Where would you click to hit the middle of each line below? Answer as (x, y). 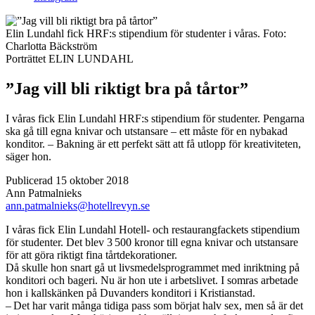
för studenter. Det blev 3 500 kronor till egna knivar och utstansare (152, 242)
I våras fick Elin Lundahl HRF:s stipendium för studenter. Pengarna (155, 118)
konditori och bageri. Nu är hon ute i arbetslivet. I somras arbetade (152, 280)
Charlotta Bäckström (51, 46)
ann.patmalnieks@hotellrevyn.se (78, 205)
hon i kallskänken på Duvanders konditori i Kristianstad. (130, 292)
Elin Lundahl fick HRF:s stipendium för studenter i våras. (134, 33)
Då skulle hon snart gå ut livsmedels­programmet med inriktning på (153, 267)
